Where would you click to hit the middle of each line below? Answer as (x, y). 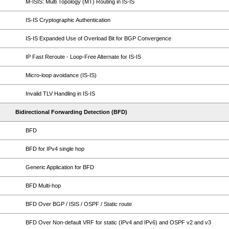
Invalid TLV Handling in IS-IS (60, 94)
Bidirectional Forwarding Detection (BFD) (71, 112)
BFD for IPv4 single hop (55, 149)
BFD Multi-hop (43, 186)
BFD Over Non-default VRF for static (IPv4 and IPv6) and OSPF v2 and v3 (118, 222)
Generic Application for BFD (60, 167)
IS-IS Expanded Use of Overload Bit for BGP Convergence (98, 38)
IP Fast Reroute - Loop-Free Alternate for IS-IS (83, 57)
